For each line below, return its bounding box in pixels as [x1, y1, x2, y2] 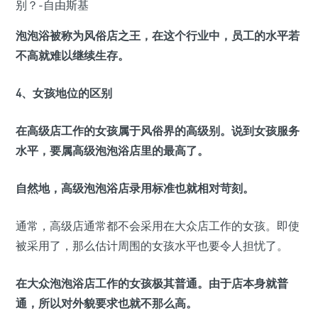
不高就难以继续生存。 [16, 48, 129, 62]
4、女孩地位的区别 [16, 86, 112, 100]
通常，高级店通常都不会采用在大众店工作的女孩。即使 [16, 219, 300, 233]
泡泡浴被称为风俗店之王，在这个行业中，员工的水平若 [16, 28, 300, 43]
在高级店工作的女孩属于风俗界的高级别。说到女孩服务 [16, 124, 300, 138]
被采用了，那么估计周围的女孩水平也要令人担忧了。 [16, 238, 288, 253]
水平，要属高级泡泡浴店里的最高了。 [16, 143, 209, 158]
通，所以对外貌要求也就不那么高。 [16, 296, 197, 310]
